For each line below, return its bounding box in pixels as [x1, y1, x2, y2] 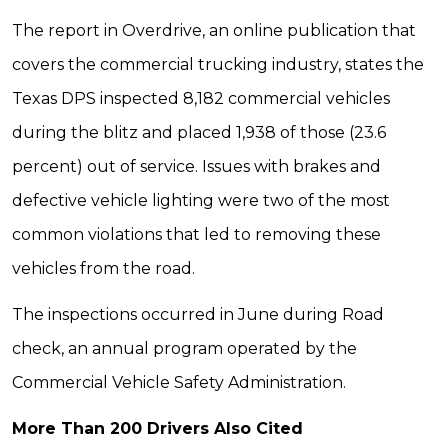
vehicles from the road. [12, 259, 195, 278]
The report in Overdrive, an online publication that [12, 21, 416, 40]
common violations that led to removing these [12, 225, 381, 244]
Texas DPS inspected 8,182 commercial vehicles [12, 89, 390, 108]
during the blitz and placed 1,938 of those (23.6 [12, 123, 386, 142]
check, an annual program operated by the [12, 339, 357, 358]
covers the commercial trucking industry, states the [12, 55, 424, 74]
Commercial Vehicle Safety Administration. [12, 373, 346, 392]
